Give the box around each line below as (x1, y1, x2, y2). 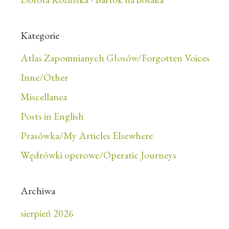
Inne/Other (20, 71, 68, 84)
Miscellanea (20, 90, 67, 104)
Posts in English (20, 109, 84, 123)
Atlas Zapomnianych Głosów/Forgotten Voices (20, 51, 210, 65)
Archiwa (20, 184, 55, 198)
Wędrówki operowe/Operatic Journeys (20, 148, 176, 162)
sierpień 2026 (20, 207, 74, 220)
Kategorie (20, 29, 59, 42)
